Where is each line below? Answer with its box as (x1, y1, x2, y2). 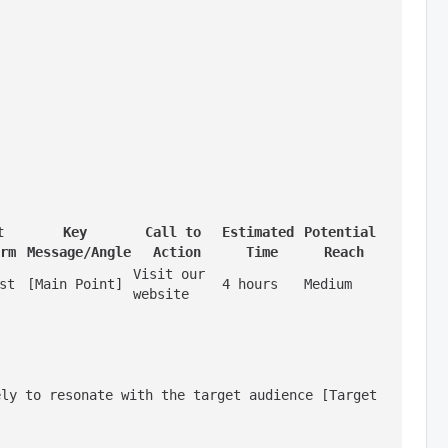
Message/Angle (27, 244, 131, 260)
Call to (144, 224, 201, 240)
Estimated (222, 224, 294, 240)
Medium (304, 276, 352, 292)
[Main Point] (27, 276, 123, 292)
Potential (304, 224, 376, 240)
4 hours (222, 276, 278, 292)
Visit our (133, 266, 205, 282)
